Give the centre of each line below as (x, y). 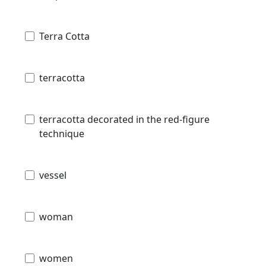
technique (62, 133)
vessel (53, 175)
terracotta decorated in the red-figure (124, 119)
